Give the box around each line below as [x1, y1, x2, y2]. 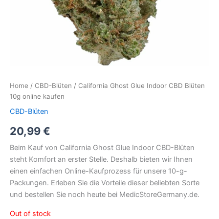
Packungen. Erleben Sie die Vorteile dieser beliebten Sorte [10, 178, 199, 188]
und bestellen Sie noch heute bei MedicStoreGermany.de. [10, 190, 199, 199]
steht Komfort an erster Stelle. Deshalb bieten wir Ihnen [10, 155, 193, 164]
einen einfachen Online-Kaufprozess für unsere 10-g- [10, 167, 187, 176]
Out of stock [10, 209, 51, 218]
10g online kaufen [10, 92, 65, 100]
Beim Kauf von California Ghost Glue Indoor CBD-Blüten [10, 143, 195, 153]
